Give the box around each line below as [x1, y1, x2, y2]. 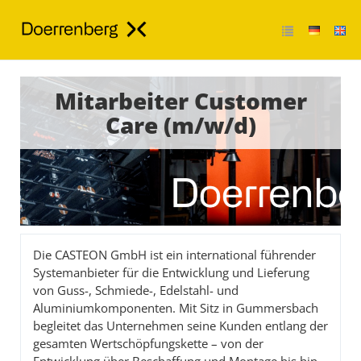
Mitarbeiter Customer [54, 85, 307, 116]
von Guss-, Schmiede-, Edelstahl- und [33, 282, 239, 299]
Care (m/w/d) [105, 110, 256, 140]
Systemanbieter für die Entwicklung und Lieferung [33, 264, 309, 281]
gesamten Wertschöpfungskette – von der [33, 335, 263, 352]
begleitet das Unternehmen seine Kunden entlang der [33, 317, 328, 334]
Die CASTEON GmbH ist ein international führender [33, 247, 316, 263]
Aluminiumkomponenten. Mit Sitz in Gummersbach [33, 300, 318, 317]
